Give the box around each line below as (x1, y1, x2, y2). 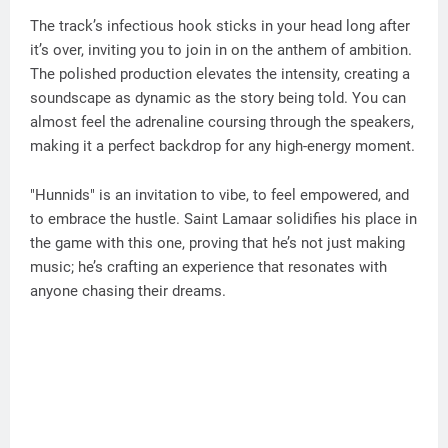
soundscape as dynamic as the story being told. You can (30, 88, 406, 107)
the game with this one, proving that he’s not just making (30, 233, 405, 252)
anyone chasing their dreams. (30, 281, 226, 300)
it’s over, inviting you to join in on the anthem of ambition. (30, 40, 412, 59)
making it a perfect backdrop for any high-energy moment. (30, 136, 415, 155)
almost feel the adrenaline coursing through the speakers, (30, 112, 414, 131)
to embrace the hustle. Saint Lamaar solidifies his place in (30, 209, 417, 228)
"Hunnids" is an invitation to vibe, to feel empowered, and (30, 185, 409, 204)
